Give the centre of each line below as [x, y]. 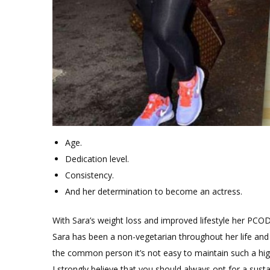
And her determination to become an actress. [154, 191]
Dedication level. [97, 159]
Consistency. [89, 175]
